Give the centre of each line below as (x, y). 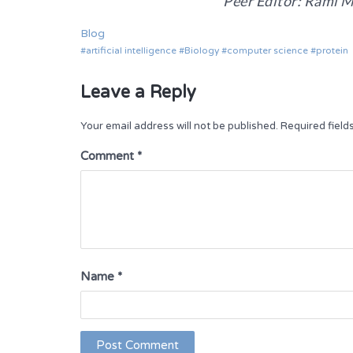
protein (332, 51)
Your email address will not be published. (179, 126)
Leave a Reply (138, 93)
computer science (268, 51)
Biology (202, 51)
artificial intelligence (131, 51)
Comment (109, 156)
